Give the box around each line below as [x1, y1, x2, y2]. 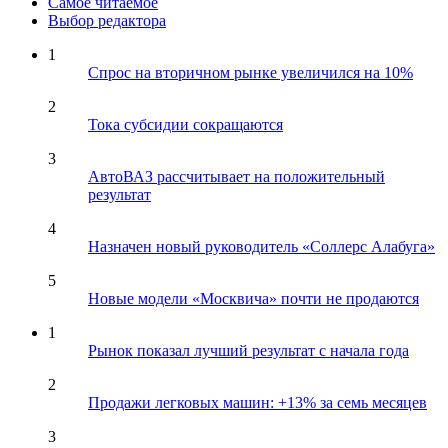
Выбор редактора [48, 11, 166, 29]
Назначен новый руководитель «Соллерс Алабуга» [88, 237, 435, 255]
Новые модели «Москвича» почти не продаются [88, 289, 419, 307]
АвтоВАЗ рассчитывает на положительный [88, 167, 385, 185]
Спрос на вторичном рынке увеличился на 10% [88, 63, 413, 81]
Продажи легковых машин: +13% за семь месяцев [88, 393, 427, 411]
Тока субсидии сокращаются [88, 115, 283, 133]
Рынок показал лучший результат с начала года [88, 341, 409, 359]
